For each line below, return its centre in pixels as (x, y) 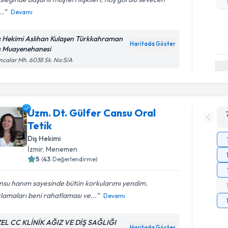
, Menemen (60, 149)
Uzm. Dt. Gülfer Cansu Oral (92, 113)
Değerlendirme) (75, 159)
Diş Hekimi (44, 138)
